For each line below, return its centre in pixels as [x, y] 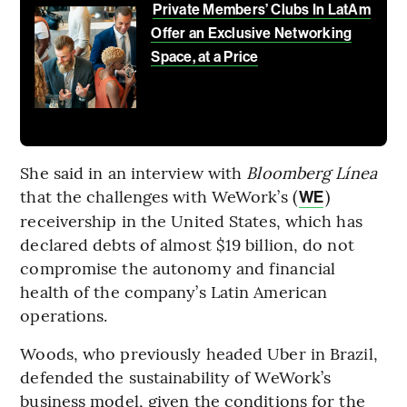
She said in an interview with [134, 173]
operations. [64, 315]
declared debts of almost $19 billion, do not [187, 244]
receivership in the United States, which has [191, 221]
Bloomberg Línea [312, 173]
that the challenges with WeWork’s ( [159, 196]
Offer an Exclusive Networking [252, 34]
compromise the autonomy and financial [178, 268]
